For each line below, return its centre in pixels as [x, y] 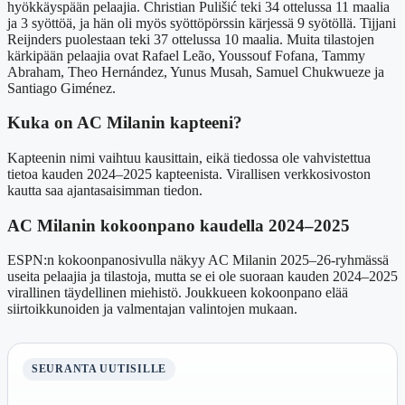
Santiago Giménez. [61, 88]
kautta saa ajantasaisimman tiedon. [105, 190]
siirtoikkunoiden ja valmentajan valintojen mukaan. [152, 309]
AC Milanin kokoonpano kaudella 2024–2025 [179, 225]
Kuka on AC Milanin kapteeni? [125, 123]
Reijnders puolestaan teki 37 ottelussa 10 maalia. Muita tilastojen [191, 39]
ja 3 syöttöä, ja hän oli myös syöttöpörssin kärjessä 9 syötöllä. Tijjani [202, 23]
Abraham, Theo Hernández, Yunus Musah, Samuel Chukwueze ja [196, 71]
